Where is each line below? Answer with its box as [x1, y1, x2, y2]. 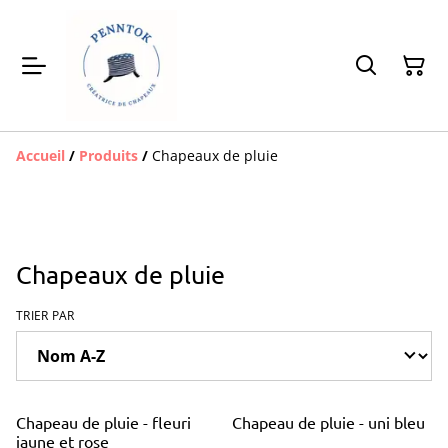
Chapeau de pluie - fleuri [16, 412, 191, 432]
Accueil [16, 146, 65, 165]
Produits [79, 146, 138, 165]
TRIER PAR [16, 307, 75, 324]
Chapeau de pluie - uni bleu [232, 412, 425, 432]
